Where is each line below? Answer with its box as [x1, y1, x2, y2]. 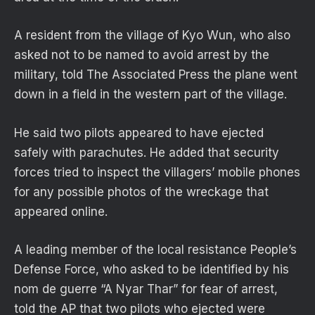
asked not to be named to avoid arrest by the [14, 48, 269, 63]
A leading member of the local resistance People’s [14, 242, 297, 257]
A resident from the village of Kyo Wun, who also [14, 28, 290, 43]
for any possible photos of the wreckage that [14, 184, 269, 199]
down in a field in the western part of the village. [14, 87, 287, 102]
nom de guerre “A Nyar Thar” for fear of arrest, [14, 281, 278, 296]
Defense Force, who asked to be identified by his [14, 262, 289, 276]
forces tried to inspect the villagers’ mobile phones [14, 165, 300, 179]
